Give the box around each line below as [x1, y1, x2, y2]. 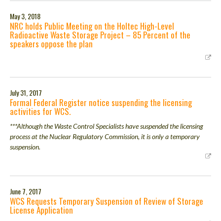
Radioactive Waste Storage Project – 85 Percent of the [10, 28, 190, 41]
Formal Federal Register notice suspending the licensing [10, 96, 192, 109]
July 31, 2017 [10, 87, 42, 98]
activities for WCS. [10, 105, 71, 117]
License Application [10, 203, 73, 216]
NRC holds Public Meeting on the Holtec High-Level [10, 19, 174, 32]
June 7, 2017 [10, 185, 41, 196]
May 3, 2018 [10, 10, 40, 21]
